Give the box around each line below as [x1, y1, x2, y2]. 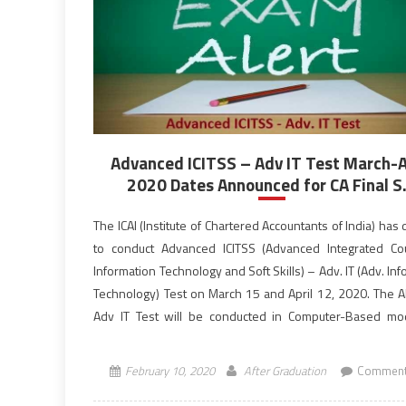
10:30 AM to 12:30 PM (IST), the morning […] [93, 329, 333, 348]
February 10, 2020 [125, 362, 216, 380]
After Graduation [244, 362, 327, 380]
